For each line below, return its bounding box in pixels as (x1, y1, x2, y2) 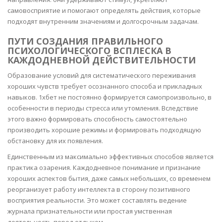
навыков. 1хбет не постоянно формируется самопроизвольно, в (7, 93, 212, 102)
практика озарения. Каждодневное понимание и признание (7, 163, 201, 172)
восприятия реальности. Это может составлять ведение (7, 196, 187, 205)
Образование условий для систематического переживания (7, 71, 196, 80)
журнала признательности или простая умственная (7, 207, 172, 216)
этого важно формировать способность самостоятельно (7, 114, 187, 123)
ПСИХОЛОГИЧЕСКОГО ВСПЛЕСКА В (7, 45, 171, 56)
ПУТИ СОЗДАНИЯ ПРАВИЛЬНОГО (7, 35, 163, 47)
